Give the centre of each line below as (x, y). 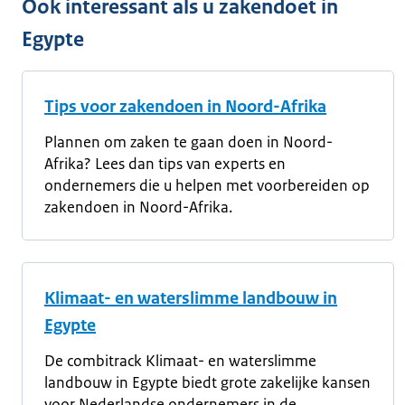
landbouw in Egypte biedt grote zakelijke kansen (207, 382)
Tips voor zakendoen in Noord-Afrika (185, 106)
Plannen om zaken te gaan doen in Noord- (188, 141)
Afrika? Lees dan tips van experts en (165, 163)
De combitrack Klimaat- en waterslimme (180, 360)
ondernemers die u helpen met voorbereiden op (207, 185)
